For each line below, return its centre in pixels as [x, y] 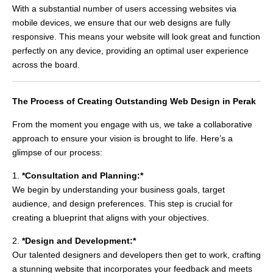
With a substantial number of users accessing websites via [124, 8]
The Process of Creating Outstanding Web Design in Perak [134, 101]
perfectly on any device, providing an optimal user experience [130, 50]
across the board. [46, 64]
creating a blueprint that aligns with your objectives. [111, 217]
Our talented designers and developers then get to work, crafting [136, 254]
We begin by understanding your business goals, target [119, 189]
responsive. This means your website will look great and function [136, 36]
